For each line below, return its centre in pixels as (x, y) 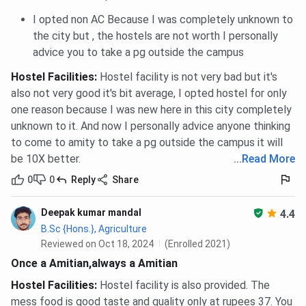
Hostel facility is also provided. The (185, 286)
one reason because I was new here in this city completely (151, 110)
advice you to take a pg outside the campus (138, 53)
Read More (268, 159)
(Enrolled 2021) (197, 244)
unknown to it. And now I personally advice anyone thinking (151, 126)
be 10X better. (46, 159)
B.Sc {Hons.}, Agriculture (94, 229)
